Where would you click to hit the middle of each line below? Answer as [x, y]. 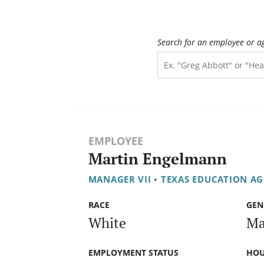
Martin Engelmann [157, 159]
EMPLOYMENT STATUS [133, 252]
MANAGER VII [120, 179]
